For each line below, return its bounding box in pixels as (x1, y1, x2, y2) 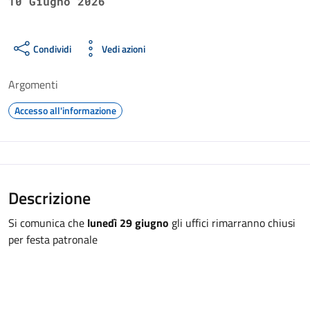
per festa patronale (8, 231, 98, 248)
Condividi (33, 41, 71, 56)
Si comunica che (8, 215, 87, 231)
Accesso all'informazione (15, 103, 116, 118)
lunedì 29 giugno (87, 215, 169, 231)
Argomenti (8, 76, 58, 93)
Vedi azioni (102, 41, 145, 56)
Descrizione (8, 185, 91, 210)
